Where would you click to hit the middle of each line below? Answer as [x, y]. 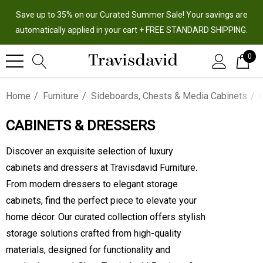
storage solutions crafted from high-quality [94, 233]
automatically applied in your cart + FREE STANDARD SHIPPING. [131, 30]
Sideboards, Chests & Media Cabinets [169, 96]
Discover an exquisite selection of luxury [90, 151]
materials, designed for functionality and [88, 250]
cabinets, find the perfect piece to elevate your [101, 200]
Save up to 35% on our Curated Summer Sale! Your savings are [131, 15]
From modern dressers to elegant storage [92, 184]
